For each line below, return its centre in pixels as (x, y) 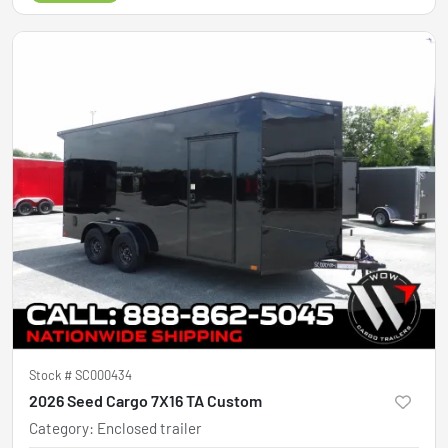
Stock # (52, 374)
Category (59, 427)
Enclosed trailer (149, 427)
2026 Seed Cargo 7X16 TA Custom (145, 400)
